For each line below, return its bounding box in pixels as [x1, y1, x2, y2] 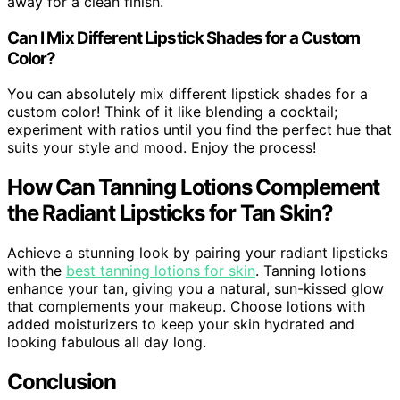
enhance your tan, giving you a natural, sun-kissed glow [7, 279, 384, 298]
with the [7, 262, 66, 280]
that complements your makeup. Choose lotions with [7, 297, 365, 316]
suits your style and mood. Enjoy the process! [7, 138, 316, 157]
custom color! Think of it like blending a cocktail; [7, 103, 337, 121]
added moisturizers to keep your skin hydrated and [7, 315, 354, 334]
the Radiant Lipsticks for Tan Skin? [7, 200, 333, 227]
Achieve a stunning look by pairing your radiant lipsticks [7, 244, 387, 262]
